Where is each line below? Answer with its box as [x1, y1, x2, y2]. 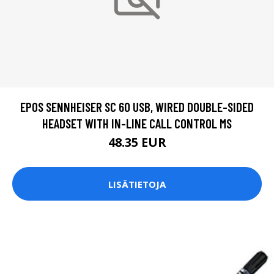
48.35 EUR [108, 134, 166, 151]
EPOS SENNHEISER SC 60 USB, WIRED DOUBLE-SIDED [20, 99, 254, 115]
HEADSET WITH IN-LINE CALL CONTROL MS [42, 116, 232, 131]
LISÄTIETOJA [108, 177, 166, 190]
